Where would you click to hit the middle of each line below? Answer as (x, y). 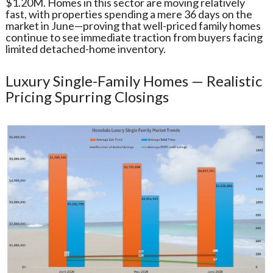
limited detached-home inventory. (85, 49)
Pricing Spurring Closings (87, 97)
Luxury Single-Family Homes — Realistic (133, 81)
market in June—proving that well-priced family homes (133, 26)
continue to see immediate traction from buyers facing (134, 37)
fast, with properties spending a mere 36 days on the (129, 14)
